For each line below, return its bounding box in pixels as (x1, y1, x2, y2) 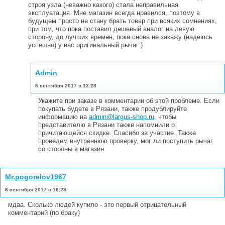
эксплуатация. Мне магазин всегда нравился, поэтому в (28, 9, 200, 17)
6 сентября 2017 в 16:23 (5, 186, 66, 192)
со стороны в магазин (38, 145, 104, 153)
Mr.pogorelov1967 (5, 172, 66, 181)
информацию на (38, 113, 89, 121)
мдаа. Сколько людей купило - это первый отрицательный (8, 200, 186, 208)
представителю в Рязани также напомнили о (38, 121, 175, 129)
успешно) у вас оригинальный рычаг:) (28, 41, 143, 49)
